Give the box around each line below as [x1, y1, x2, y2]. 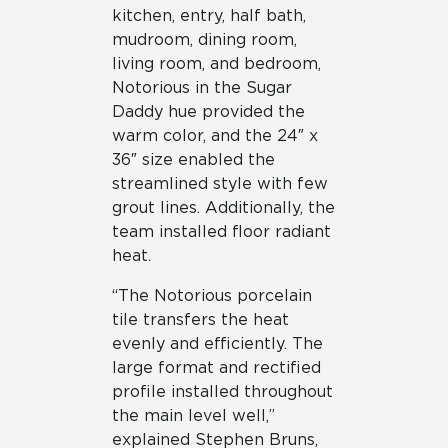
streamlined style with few [112, 173, 328, 193]
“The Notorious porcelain [112, 285, 312, 305]
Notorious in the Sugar [112, 77, 292, 97]
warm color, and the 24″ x [112, 125, 318, 145]
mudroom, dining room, [112, 29, 297, 49]
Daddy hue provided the [112, 101, 305, 121]
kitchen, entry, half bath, [112, 5, 306, 25]
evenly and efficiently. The [112, 333, 323, 353]
